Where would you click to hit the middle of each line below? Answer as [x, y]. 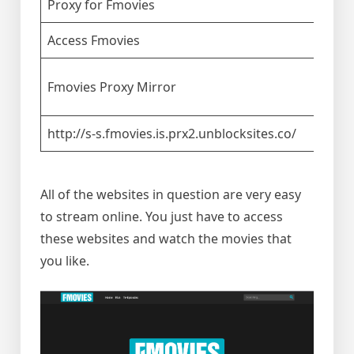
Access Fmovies [94, 41]
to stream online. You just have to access [162, 217]
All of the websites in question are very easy [171, 195]
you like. [65, 261]
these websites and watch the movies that [166, 239]
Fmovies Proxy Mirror [112, 87]
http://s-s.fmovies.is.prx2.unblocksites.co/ [172, 134]
